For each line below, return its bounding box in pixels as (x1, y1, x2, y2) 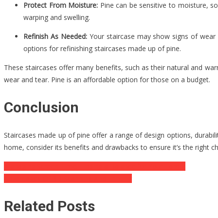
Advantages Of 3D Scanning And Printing (4, 174, 132, 183)
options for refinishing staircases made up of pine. (23, 44, 181, 54)
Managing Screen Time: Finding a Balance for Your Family (4, 162, 185, 171)
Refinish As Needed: (23, 32, 87, 41)
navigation (3, 180, 73, 197)
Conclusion (4, 99, 79, 116)
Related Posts (4, 197, 95, 215)
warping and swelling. (23, 13, 90, 22)
